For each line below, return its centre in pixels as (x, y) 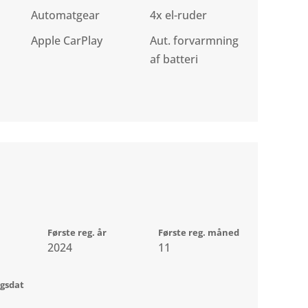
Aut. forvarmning (195, 41)
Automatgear (66, 15)
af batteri (174, 59)
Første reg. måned (199, 233)
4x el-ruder (179, 15)
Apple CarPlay (67, 41)
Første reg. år (77, 233)
